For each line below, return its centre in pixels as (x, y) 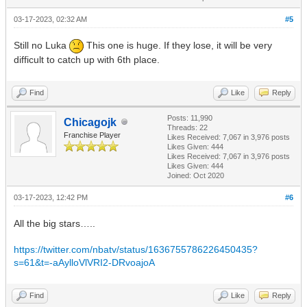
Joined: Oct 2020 (196, 175)
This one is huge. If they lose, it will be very (178, 46)
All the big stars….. (54, 223)
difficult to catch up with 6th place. (87, 59)
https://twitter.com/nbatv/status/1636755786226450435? (136, 249)
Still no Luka (41, 46)
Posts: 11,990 (190, 118)
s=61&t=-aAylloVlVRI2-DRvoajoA (84, 262)
